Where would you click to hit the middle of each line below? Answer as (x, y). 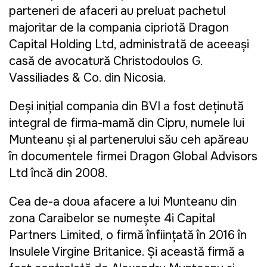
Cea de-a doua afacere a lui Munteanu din (123, 202)
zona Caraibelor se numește (86, 219)
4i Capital (190, 219)
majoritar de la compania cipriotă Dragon (119, 28)
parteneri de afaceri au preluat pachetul (117, 11)
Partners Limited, (58, 235)
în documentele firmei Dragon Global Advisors (133, 157)
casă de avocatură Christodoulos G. (106, 61)
